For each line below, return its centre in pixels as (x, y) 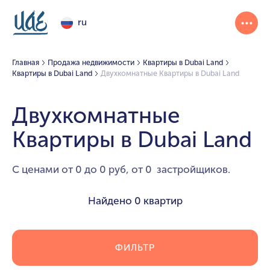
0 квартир (158, 200)
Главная (26, 62)
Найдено (111, 200)
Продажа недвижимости (91, 62)
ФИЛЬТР (135, 247)
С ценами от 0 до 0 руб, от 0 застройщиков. (121, 169)
